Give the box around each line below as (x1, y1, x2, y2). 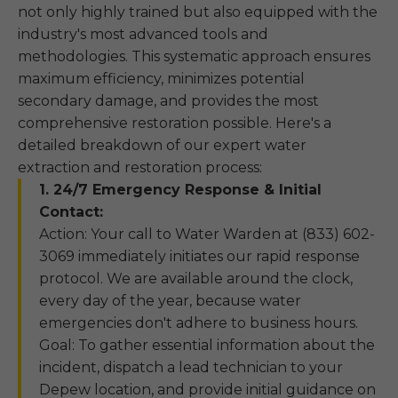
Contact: (39, 203, 103, 220)
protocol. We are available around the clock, (39, 270, 353, 287)
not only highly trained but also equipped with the (18, 4, 378, 20)
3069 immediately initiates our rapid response (39, 248, 360, 265)
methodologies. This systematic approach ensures (18, 48, 370, 65)
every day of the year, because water (39, 292, 301, 309)
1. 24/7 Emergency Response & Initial (39, 181, 322, 198)
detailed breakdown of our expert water (18, 137, 306, 154)
